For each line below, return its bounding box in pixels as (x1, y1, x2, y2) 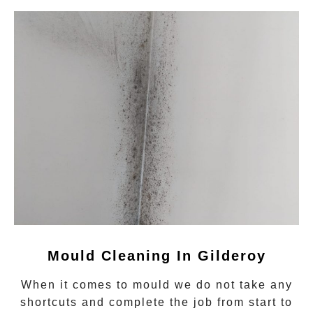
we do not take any (170, 278, 293, 291)
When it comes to (20, 278, 133, 291)
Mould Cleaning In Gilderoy (47, 247, 266, 263)
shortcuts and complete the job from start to (20, 296, 293, 308)
